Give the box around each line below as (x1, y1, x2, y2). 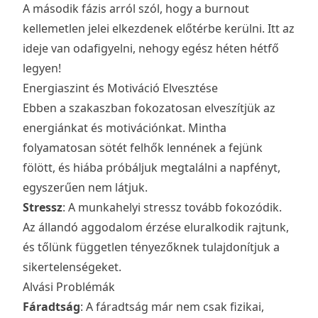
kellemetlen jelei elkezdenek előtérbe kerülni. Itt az (23, 21, 295, 37)
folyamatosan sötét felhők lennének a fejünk (23, 140, 263, 156)
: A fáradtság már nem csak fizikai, (80, 299, 264, 315)
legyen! (23, 60, 61, 77)
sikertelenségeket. (23, 259, 121, 275)
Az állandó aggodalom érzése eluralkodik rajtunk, (23, 219, 289, 236)
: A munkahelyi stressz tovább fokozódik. (62, 199, 282, 216)
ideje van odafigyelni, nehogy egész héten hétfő (23, 40, 279, 57)
